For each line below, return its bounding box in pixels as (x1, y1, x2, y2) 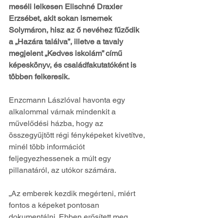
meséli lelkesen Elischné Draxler (9, 1, 124, 11)
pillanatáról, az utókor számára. (9, 165, 116, 175)
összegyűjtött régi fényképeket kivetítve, (9, 130, 147, 140)
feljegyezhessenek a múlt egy (9, 153, 113, 163)
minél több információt (9, 142, 87, 151)
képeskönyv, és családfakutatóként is (9, 60, 138, 70)
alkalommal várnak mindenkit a (9, 107, 118, 116)
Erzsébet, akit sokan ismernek (9, 13, 114, 23)
